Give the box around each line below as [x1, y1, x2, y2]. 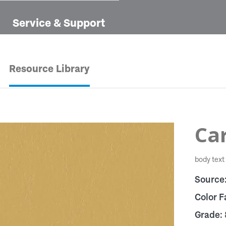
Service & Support [13, 16, 105, 29]
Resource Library [9, 63, 90, 75]
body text [194, 155, 224, 163]
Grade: [194, 209, 224, 220]
